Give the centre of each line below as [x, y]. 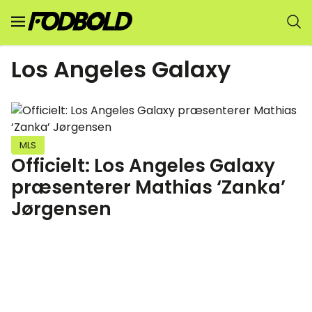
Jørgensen [61, 209]
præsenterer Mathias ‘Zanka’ [148, 187]
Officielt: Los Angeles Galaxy [143, 165]
